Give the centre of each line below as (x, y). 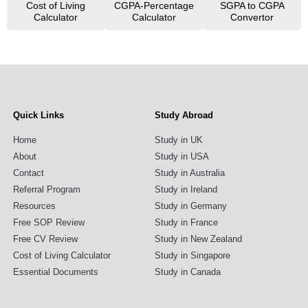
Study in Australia (190, 173)
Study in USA (182, 157)
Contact (28, 173)
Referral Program (46, 190)
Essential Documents (55, 272)
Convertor (252, 18)
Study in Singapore (193, 256)
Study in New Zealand (199, 239)
